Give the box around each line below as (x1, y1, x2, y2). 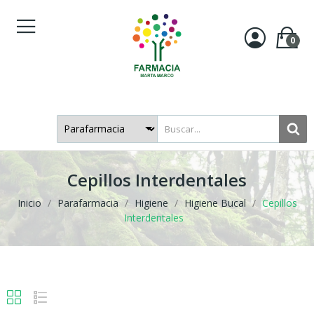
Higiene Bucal (184, 196, 246, 210)
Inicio (17, 196, 41, 210)
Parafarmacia (57, 196, 118, 210)
